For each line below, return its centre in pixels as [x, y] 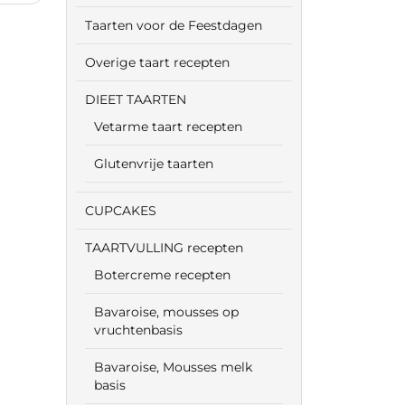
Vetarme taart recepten [168, 127]
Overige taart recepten [157, 62]
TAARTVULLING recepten [164, 248]
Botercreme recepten [162, 275]
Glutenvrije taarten [154, 164]
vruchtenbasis [138, 330]
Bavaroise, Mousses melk [173, 367]
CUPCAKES [121, 211]
